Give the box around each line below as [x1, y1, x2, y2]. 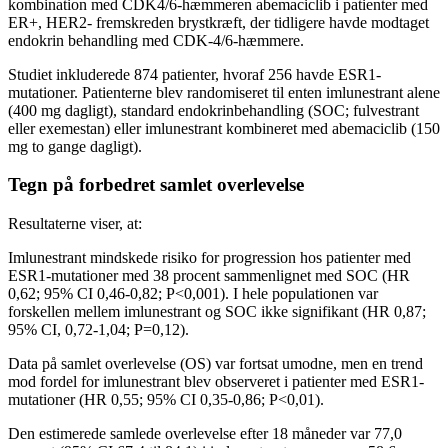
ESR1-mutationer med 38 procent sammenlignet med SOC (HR [8, 267, 410, 285]
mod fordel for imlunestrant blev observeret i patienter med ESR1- [8, 373, 424, 391]
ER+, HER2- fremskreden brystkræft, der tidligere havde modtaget [8, 13, 429, 31]
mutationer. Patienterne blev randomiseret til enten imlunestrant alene [8, 83, 440, 101]
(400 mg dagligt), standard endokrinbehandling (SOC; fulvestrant [8, 101, 419, 119]
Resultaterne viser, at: [8, 215, 142, 233]
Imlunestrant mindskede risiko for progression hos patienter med [8, 249, 411, 267]
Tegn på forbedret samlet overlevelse [8, 174, 304, 196]
